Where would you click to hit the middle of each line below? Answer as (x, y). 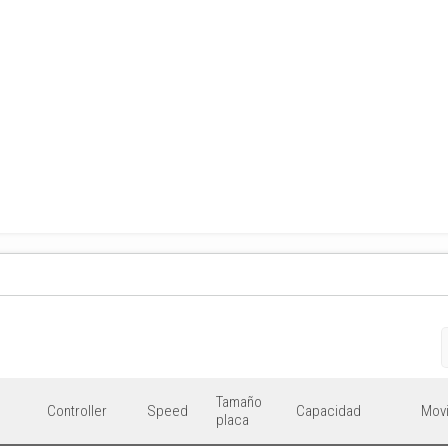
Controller (77, 411)
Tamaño (239, 402)
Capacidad (328, 411)
